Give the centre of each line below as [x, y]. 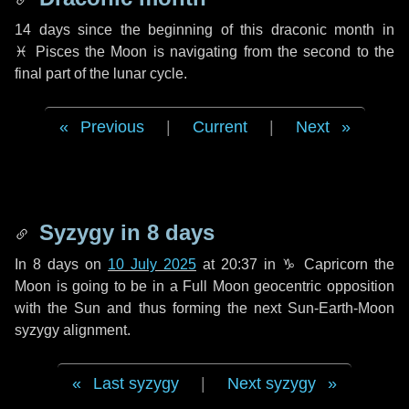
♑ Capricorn [325, 264]
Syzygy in [90, 232]
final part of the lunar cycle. [101, 73]
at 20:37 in [239, 264]
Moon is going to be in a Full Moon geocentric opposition [204, 286]
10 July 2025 [152, 264]
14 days [42, 30]
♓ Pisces [47, 52]
